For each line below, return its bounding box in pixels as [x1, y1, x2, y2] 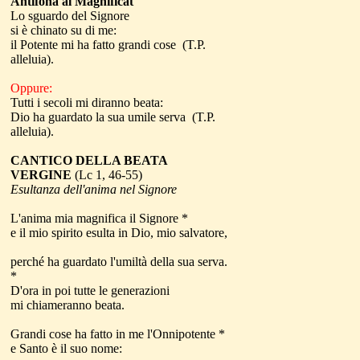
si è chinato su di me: [10, 23, 117, 37]
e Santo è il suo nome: [10, 342, 122, 355]
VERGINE [10, 168, 75, 182]
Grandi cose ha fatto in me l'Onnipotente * [10, 327, 225, 341]
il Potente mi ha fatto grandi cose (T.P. [10, 38, 206, 51]
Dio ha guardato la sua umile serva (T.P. [10, 110, 215, 124]
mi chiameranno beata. [10, 298, 125, 312]
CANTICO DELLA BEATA [10, 153, 167, 167]
